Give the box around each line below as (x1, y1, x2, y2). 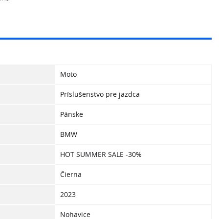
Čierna (60, 170, 82, 179)
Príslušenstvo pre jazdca (60, 89, 140, 99)
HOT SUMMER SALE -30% (60, 150, 142, 159)
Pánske (60, 109, 83, 119)
